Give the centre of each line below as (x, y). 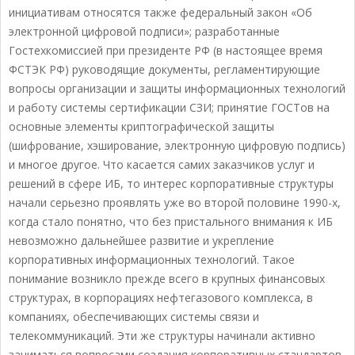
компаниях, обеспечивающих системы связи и (134, 317)
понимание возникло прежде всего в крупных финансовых (167, 279)
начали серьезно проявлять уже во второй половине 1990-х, (175, 203)
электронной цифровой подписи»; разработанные (144, 32)
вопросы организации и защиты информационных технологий (177, 89)
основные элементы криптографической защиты (141, 127)
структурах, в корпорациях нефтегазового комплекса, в (161, 298)
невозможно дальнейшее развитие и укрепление (141, 241)
